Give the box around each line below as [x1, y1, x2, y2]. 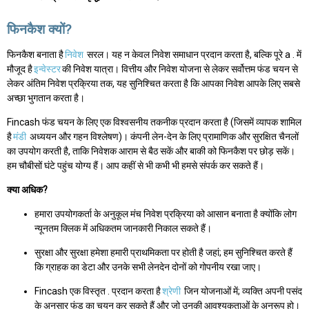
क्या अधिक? [7, 184, 48, 196]
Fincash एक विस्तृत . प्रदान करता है [34, 286, 161, 297]
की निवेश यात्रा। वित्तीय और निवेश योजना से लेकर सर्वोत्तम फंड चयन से [62, 63, 298, 75]
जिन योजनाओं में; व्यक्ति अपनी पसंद [182, 286, 302, 297]
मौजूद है [7, 63, 32, 75]
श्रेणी [162, 286, 181, 297]
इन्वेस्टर [34, 63, 61, 75]
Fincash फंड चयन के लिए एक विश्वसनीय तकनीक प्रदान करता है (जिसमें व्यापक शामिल [7, 117, 301, 128]
